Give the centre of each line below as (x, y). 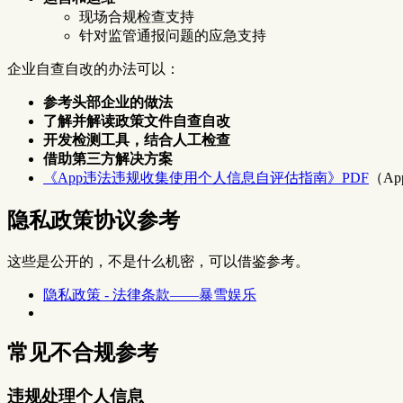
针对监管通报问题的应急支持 (173, 35)
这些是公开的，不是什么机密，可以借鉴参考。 (158, 261)
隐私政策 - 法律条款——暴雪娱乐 (150, 294)
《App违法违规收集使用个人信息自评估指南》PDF (206, 177)
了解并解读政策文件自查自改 (137, 121)
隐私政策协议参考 (94, 220)
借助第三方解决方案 (108, 158)
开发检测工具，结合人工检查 (137, 139)
